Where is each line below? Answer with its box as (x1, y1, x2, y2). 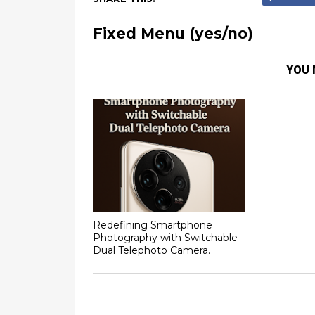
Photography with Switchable (93, 231, 238, 244)
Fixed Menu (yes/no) (93, 25, 253, 42)
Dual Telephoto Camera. (93, 243, 210, 257)
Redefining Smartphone (93, 218, 212, 231)
